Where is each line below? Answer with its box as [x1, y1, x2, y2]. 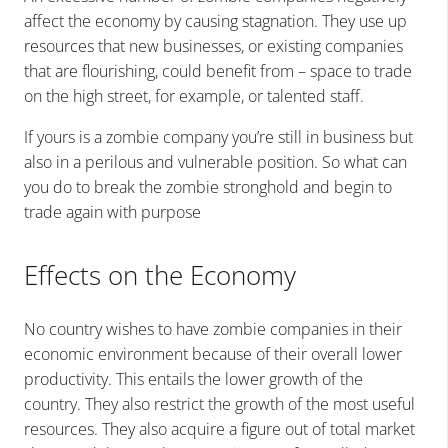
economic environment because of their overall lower [24, 342, 402, 365]
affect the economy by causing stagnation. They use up [24, 9, 407, 32]
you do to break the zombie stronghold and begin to [24, 175, 392, 198]
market [365, 417, 415, 440]
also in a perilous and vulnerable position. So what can [24, 150, 407, 173]
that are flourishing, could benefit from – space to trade [24, 59, 412, 82]
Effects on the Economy [24, 256, 296, 293]
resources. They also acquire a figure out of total [24, 417, 365, 440]
